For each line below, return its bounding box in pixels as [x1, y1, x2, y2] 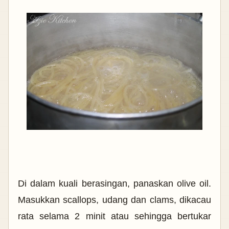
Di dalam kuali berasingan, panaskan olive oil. [18, 178, 211, 189]
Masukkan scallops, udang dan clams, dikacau [18, 194, 211, 205]
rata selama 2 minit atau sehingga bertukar [18, 211, 211, 221]
